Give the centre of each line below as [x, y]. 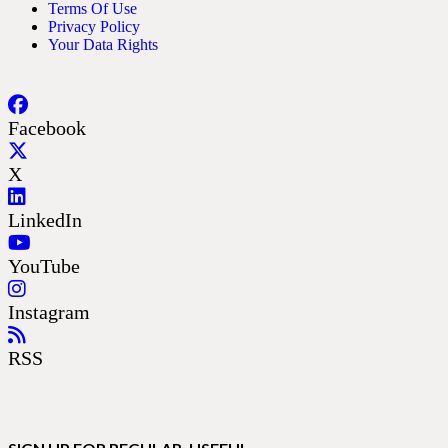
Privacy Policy [94, 26]
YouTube [44, 265]
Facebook [47, 127]
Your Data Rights [103, 44]
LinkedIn [45, 219]
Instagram [49, 311]
